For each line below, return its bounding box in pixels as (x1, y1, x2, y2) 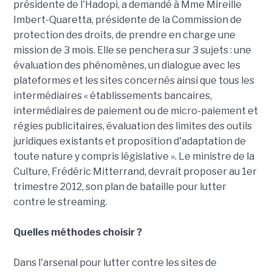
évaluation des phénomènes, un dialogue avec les (13, 59, 240, 71)
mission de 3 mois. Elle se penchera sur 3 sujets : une (13, 44, 251, 56)
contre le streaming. (13, 196, 107, 208)
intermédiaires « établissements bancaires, (13, 90, 212, 101)
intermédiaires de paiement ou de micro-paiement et (13, 105, 258, 117)
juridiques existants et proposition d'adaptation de (13, 135, 246, 147)
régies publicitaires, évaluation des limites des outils (13, 120, 252, 132)
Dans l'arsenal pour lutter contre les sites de (13, 257, 217, 268)
